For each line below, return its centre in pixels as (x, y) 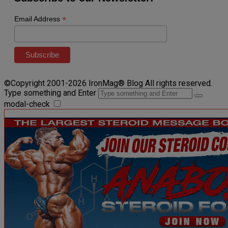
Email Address (38, 19)
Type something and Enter (50, 93)
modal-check (27, 104)
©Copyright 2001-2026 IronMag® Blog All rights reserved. (108, 83)
